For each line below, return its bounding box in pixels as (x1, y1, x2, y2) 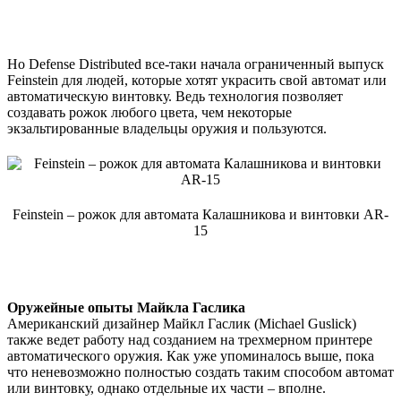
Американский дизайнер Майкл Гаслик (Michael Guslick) (7, 315, 356, 331)
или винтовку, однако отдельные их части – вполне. (7, 380, 326, 396)
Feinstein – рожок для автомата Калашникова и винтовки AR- (13, 206, 388, 222)
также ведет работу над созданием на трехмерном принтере (7, 331, 372, 347)
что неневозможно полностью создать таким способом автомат (7, 363, 394, 380)
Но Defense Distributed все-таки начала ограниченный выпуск (7, 55, 384, 72)
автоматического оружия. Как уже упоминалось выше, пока (7, 347, 374, 363)
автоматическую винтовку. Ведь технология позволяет (7, 88, 343, 104)
